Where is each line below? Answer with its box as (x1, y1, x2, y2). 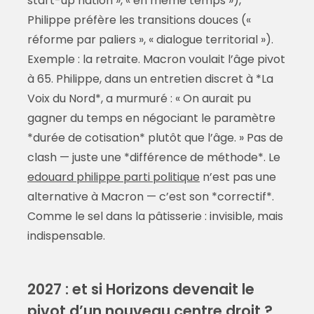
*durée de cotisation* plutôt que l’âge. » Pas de (27, 130, 283, 146)
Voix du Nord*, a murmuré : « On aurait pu (27, 90, 251, 107)
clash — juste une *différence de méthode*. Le (27, 149, 280, 166)
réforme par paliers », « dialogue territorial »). (27, 32, 273, 48)
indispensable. (27, 228, 105, 245)
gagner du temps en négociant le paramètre (27, 110, 275, 127)
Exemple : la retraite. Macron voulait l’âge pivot (27, 51, 285, 68)
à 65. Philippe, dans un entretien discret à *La (27, 71, 273, 88)
